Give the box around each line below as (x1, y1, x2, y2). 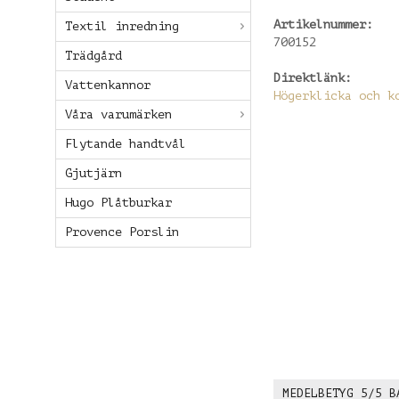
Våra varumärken (65, 108, 172, 121)
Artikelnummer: (273, 18, 373, 31)
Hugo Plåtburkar (65, 196, 172, 209)
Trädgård (65, 49, 122, 62)
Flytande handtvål (65, 137, 186, 151)
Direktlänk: (273, 71, 352, 85)
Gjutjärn (65, 167, 122, 180)
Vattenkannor (65, 78, 151, 92)
